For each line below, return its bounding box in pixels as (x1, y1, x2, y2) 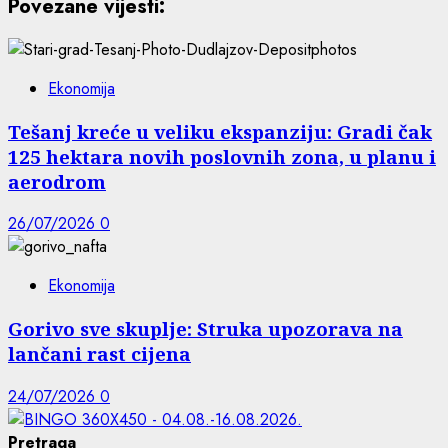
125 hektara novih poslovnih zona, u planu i (8, 143, 436, 169)
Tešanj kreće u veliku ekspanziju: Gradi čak (8, 118, 432, 144)
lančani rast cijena (8, 341, 191, 367)
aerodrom (8, 168, 106, 194)
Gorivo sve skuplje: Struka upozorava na (8, 316, 403, 342)
